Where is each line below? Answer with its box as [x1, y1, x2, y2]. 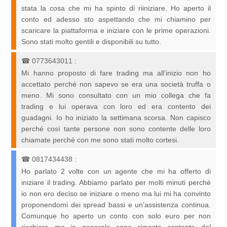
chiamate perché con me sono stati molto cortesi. [21, 136, 179, 144]
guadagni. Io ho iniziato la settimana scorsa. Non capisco [21, 113, 211, 122]
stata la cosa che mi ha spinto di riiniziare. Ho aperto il [21, 4, 211, 13]
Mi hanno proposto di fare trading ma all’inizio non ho [21, 69, 211, 78]
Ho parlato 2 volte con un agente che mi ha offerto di [21, 167, 211, 176]
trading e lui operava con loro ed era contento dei [21, 102, 211, 111]
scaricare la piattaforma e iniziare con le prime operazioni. [21, 26, 211, 35]
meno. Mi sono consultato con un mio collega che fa [21, 91, 211, 100]
